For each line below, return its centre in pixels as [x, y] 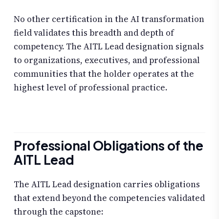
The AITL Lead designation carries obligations [107, 184]
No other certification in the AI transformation [109, 19]
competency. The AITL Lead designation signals [109, 47]
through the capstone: [58, 211]
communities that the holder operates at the [104, 74]
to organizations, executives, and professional [107, 60]
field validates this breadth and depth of [94, 33]
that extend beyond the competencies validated [109, 198]
